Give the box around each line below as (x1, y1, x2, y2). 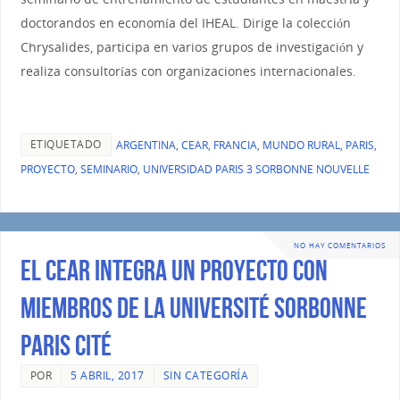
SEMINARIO (79, 162, 137, 178)
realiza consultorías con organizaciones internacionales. (20, 62, 356, 80)
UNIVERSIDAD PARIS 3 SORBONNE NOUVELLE (142, 162, 370, 178)
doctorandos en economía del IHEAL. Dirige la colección (20, 14, 351, 32)
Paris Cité (20, 329, 112, 361)
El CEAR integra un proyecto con (20, 254, 328, 286)
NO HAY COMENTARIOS (294, 240, 386, 251)
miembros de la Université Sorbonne (20, 291, 367, 323)
